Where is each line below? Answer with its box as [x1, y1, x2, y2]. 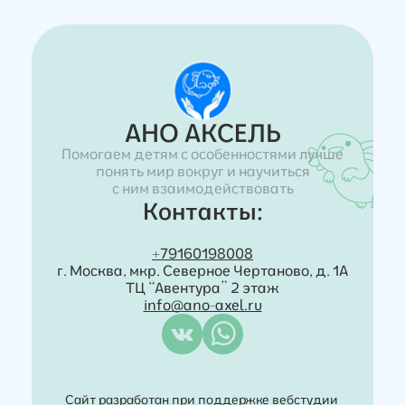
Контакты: [142, 196, 263, 226]
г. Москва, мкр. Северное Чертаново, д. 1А [57, 261, 348, 279]
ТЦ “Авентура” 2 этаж [126, 278, 279, 297]
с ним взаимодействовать [111, 179, 294, 197]
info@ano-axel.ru [143, 296, 262, 314]
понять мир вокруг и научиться [95, 162, 310, 180]
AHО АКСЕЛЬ [124, 117, 281, 148]
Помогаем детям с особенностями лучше [61, 145, 344, 163]
